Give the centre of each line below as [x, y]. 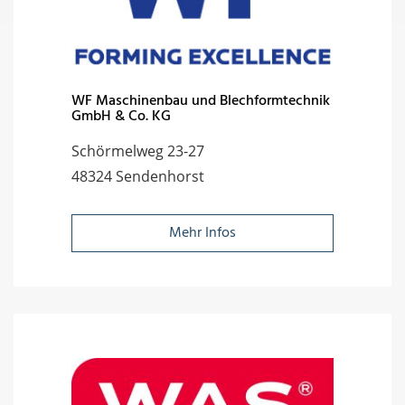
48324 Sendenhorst [138, 176]
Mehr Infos [202, 233]
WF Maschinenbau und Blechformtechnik [201, 101]
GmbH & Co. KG [121, 116]
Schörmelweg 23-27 [138, 151]
